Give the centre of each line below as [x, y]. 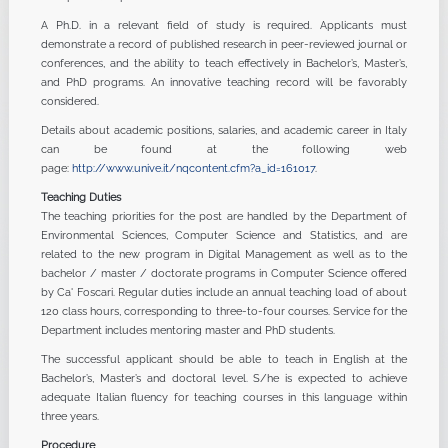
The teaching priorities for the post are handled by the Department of [224, 216]
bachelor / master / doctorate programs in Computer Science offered [224, 273]
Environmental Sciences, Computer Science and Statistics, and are [224, 235]
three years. [69, 416]
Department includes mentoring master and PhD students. [187, 330]
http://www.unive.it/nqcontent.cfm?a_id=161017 [193, 168]
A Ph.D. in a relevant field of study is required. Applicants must [224, 25]
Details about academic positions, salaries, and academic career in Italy [224, 130]
